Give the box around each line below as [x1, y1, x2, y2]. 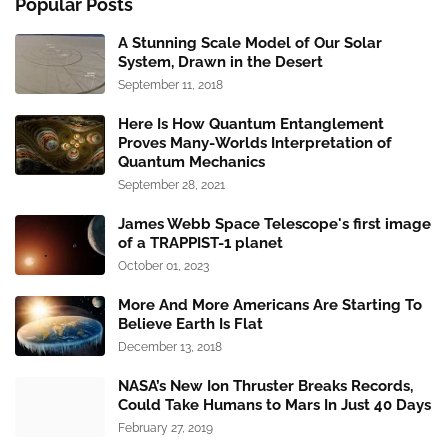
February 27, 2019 [118, 420, 213, 435]
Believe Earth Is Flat [118, 314, 263, 333]
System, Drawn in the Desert [118, 52, 323, 71]
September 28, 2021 [118, 177, 225, 192]
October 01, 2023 [118, 258, 209, 273]
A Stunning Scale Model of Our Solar [118, 33, 382, 52]
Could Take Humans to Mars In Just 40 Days [118, 395, 431, 414]
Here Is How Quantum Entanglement [118, 114, 384, 133]
